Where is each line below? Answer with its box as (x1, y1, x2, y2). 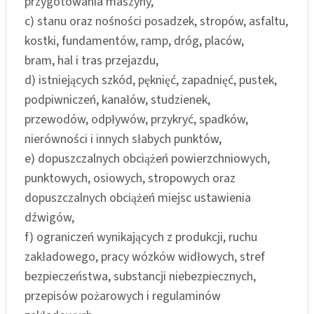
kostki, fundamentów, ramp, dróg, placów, (25, 32, 244, 50)
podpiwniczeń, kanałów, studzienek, (25, 90, 210, 109)
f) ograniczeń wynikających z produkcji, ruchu (25, 228, 257, 246)
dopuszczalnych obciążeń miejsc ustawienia (25, 189, 251, 207)
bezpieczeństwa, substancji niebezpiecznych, (25, 267, 256, 285)
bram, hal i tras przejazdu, (25, 51, 158, 69)
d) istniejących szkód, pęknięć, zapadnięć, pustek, (25, 71, 277, 89)
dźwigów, (25, 208, 74, 226)
